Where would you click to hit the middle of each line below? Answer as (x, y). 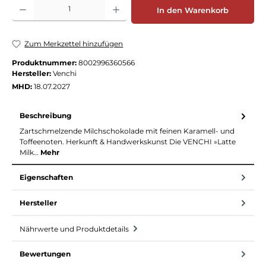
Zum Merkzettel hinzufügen (74, 44)
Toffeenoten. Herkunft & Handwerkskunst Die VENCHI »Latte (128, 142)
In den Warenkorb (192, 10)
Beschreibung (45, 116)
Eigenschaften (46, 177)
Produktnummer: (45, 62)
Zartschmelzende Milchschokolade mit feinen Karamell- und (127, 131)
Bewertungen (45, 254)
